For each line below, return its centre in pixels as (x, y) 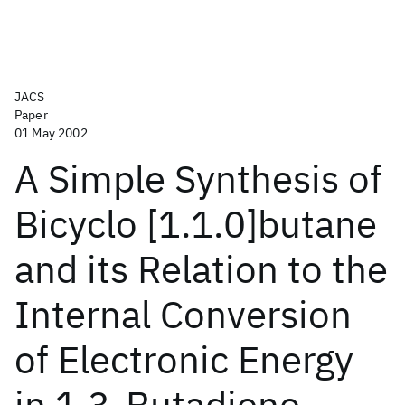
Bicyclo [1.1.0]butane (196, 224)
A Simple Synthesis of (198, 179)
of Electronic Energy (184, 359)
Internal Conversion (183, 314)
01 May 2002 (51, 133)
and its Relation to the (201, 269)
